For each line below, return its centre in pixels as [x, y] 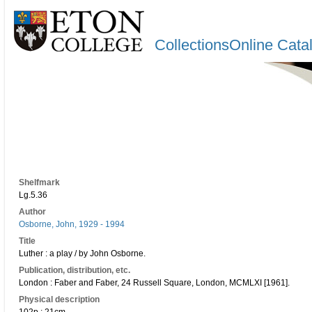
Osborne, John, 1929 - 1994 [72, 224]
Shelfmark [39, 182]
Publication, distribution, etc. [75, 270]
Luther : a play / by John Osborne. [82, 253]
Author [32, 212]
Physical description [59, 299]
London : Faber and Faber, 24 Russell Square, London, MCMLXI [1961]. [154, 283]
